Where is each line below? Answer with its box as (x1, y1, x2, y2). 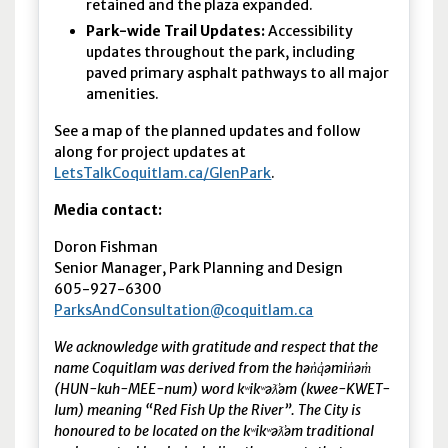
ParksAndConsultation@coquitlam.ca (54, 300, 314, 319)
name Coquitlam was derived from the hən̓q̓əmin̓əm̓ (54, 358, 372, 377)
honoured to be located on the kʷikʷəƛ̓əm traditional (54, 421, 375, 440)
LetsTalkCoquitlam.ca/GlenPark (54, 163, 272, 182)
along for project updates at (54, 142, 247, 161)
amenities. (86, 84, 160, 103)
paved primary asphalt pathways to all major (86, 63, 390, 82)
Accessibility (265, 21, 354, 40)
